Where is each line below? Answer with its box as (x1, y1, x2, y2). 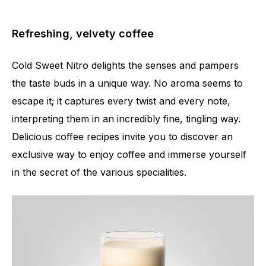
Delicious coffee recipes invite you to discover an (12, 131, 233, 143)
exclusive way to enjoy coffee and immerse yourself (12, 148, 246, 161)
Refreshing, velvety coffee (12, 27, 154, 40)
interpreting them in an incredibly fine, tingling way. (12, 113, 240, 125)
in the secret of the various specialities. (12, 166, 186, 179)
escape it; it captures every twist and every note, (12, 95, 230, 107)
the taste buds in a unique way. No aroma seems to (12, 77, 243, 90)
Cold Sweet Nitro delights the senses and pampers (12, 59, 239, 72)
